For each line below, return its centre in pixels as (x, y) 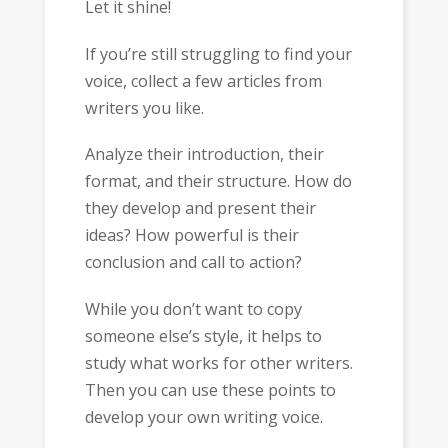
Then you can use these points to (210, 389)
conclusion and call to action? (193, 262)
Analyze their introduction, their (204, 154)
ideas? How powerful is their (191, 235)
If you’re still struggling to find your (218, 53)
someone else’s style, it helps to (203, 335)
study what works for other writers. (218, 362)
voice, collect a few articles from (203, 80)
